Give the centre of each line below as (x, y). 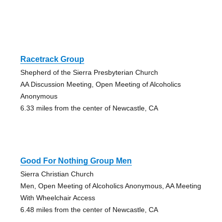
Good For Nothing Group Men (76, 161)
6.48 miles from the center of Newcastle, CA (89, 209)
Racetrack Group (52, 59)
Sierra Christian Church (57, 174)
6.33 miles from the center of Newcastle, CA (89, 108)
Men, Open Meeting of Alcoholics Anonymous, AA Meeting (111, 186)
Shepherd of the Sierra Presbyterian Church (89, 72)
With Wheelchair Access (57, 197)
